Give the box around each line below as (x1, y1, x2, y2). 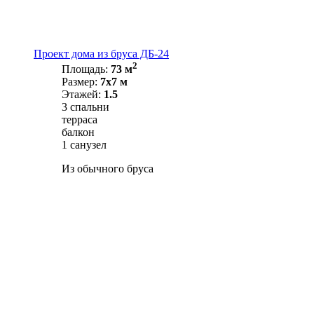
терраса (62, 114, 97, 126)
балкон (62, 126, 95, 139)
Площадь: (62, 63, 111, 76)
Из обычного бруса (62, 163, 153, 175)
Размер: (62, 76, 100, 88)
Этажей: (62, 88, 104, 101)
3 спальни (62, 101, 109, 114)
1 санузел (62, 139, 107, 151)
